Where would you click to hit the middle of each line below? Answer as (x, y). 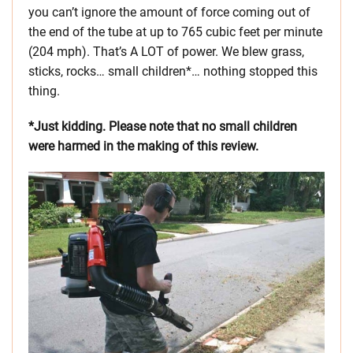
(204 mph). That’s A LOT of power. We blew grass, (166, 52)
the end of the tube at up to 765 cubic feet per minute (175, 32)
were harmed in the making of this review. (143, 147)
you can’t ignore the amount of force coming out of (169, 13)
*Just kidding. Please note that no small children (163, 127)
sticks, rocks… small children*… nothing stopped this (173, 72)
